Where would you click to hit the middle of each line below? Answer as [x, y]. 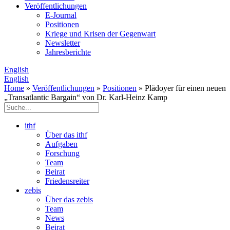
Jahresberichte [68, 52]
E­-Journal [61, 15]
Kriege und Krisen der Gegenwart [100, 34]
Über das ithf [66, 135]
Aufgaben [61, 144]
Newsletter [63, 43]
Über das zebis [69, 199]
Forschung [62, 153]
